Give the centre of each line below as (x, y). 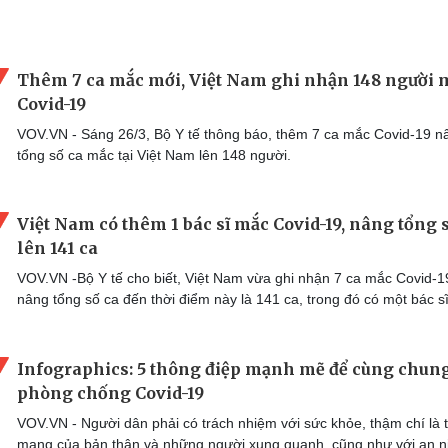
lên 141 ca (57, 248)
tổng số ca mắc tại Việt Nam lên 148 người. (154, 154)
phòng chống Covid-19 (110, 392)
